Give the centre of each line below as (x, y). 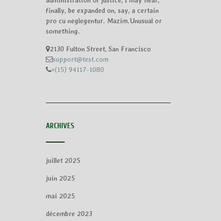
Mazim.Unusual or (134, 21)
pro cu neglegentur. (76, 21)
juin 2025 (60, 178)
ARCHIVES (60, 126)
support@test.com (80, 59)
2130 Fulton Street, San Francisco (100, 49)
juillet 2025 (63, 160)
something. (63, 31)
